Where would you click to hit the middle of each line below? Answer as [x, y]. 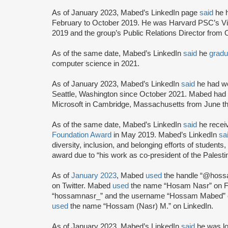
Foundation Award [82, 135]
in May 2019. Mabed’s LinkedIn [165, 135]
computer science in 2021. [96, 63]
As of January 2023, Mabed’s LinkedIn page [126, 12]
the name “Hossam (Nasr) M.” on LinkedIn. [141, 206]
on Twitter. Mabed [82, 186]
